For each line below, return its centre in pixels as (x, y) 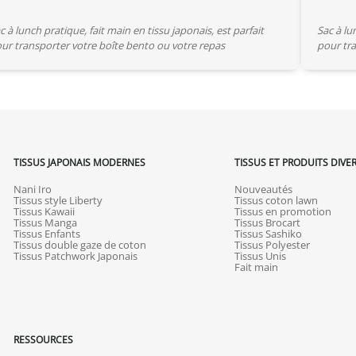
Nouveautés (263, 189)
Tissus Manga (45, 222)
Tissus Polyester (272, 244)
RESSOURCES (43, 339)
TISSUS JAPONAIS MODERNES (79, 162)
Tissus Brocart (267, 222)
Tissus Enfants (46, 233)
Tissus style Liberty (58, 200)
